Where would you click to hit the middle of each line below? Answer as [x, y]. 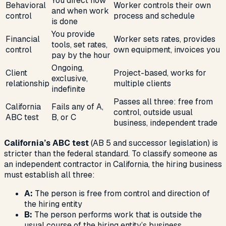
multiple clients [142, 83]
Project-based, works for [160, 73]
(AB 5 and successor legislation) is [153, 143]
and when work [80, 11]
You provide [73, 34]
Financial [23, 39]
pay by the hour [81, 55]
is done [65, 21]
